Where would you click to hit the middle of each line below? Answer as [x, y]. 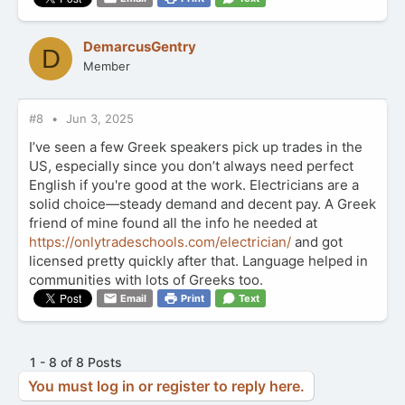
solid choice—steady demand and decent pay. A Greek [202, 203]
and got [317, 241]
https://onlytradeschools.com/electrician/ [160, 241]
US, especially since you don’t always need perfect [191, 165]
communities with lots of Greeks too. [146, 279]
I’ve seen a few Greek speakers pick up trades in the [196, 146]
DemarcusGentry [140, 47]
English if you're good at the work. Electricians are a [194, 184]
